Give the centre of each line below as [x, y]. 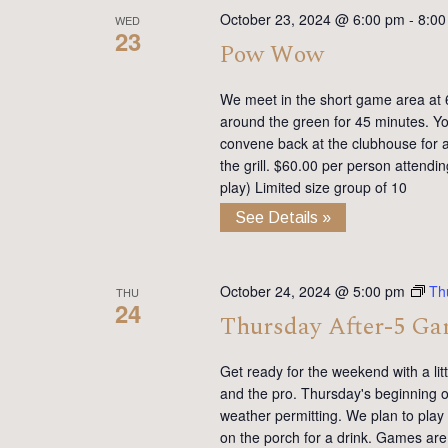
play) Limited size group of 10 [313, 187]
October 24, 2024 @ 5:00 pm [312, 291]
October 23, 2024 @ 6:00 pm [312, 19]
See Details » [282, 218]
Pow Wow [271, 55]
